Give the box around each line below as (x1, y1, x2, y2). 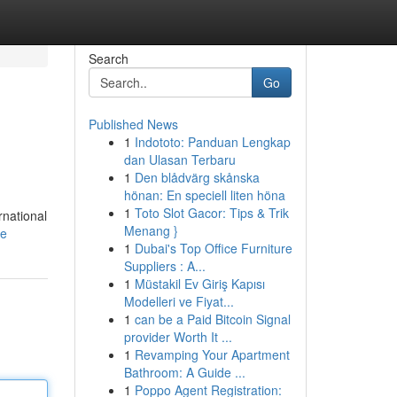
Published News (88, 115, 178, 133)
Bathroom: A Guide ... (123, 363, 245, 381)
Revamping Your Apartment (134, 346, 290, 363)
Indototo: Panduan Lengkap (134, 133, 291, 151)
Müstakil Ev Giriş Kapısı (134, 275, 265, 292)
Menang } (123, 222, 178, 239)
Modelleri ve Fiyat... (123, 292, 234, 310)
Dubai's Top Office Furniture (134, 239, 292, 257)
